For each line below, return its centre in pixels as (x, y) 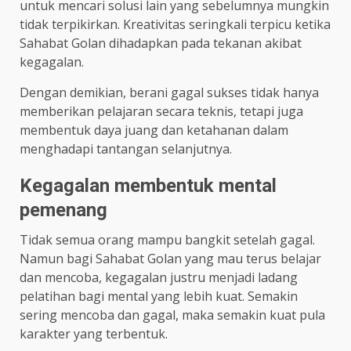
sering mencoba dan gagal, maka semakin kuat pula (172, 315)
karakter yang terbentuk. (94, 333)
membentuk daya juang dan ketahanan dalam (154, 130)
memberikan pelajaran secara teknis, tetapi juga (161, 111)
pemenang (63, 210)
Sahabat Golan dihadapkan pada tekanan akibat (161, 43)
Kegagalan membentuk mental (148, 185)
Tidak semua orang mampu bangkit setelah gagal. (167, 239)
